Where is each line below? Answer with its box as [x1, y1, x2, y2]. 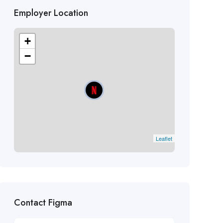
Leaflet [155, 134, 172, 143]
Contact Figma [13, 196, 72, 210]
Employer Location [13, 6, 88, 20]
